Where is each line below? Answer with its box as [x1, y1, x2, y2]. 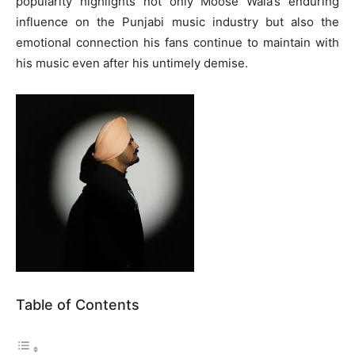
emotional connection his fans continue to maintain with [16, 35, 339, 51]
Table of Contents [16, 296, 139, 314]
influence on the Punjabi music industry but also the [16, 14, 339, 30]
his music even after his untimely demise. [16, 55, 248, 71]
